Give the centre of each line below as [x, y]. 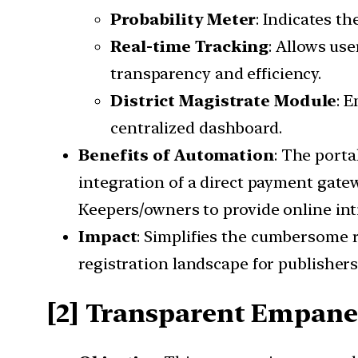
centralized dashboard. [196, 128]
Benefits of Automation [176, 155]
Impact [108, 237]
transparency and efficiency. [216, 74]
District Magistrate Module [224, 101]
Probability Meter [183, 20]
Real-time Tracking [190, 47]
